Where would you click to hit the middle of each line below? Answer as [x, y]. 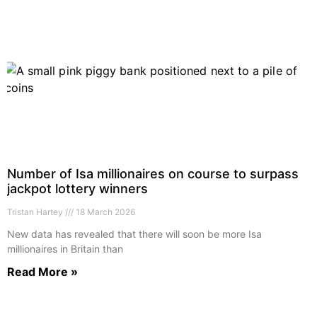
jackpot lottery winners [77, 189]
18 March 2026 [104, 212]
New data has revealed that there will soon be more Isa [134, 234]
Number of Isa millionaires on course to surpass [153, 174]
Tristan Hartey [36, 212]
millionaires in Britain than [65, 249]
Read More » [42, 272]
